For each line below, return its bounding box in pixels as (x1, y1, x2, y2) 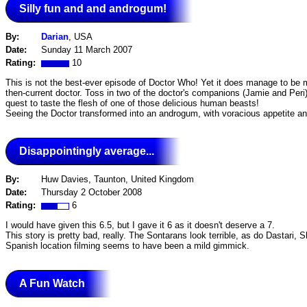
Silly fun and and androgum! (19, 2, 167, 14)
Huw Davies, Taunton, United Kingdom (41, 174, 194, 185)
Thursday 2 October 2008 (41, 187, 142, 198)
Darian (41, 32, 69, 42)
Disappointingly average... (19, 145, 154, 157)
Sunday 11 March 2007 (41, 45, 132, 56)
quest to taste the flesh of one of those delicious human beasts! (5, 97, 259, 108)
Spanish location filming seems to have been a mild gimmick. (5, 240, 249, 251)
